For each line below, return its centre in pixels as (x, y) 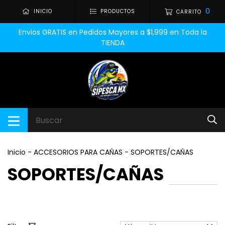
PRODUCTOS (118, 12)
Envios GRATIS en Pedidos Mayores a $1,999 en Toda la (113, 32)
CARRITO (189, 12)
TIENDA (113, 43)
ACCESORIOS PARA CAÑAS (78, 152)
